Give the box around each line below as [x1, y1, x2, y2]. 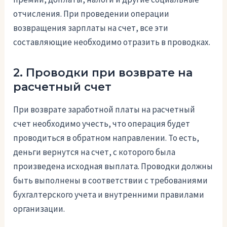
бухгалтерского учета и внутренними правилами [13, 189, 205, 201]
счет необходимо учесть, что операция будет [13, 118, 191, 130]
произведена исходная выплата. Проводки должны [13, 161, 213, 172]
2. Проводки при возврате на [13, 65, 193, 80]
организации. [13, 203, 65, 215]
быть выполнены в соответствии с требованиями [13, 175, 208, 186]
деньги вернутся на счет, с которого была [13, 146, 176, 158]
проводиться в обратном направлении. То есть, [13, 132, 200, 144]
